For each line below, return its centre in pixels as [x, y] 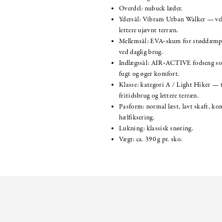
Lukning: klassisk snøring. [156, 128]
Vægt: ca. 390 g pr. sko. [151, 139]
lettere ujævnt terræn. [149, 30]
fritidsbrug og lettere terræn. [159, 96]
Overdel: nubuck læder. [151, 8]
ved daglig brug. [141, 52]
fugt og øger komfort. [149, 74]
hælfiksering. [137, 117]
